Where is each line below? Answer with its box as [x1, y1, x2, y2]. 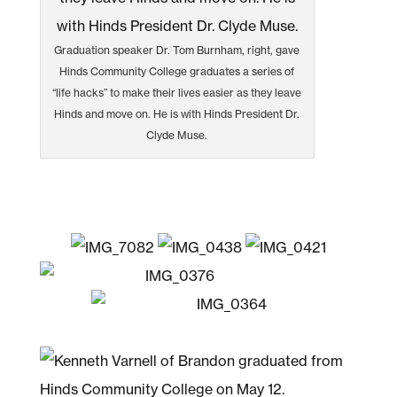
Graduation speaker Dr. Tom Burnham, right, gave [54, 43, 300, 57]
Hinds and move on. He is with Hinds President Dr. [54, 106, 300, 121]
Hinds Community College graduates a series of [59, 64, 295, 78]
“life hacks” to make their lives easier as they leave [52, 85, 302, 99]
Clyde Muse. [146, 128, 208, 142]
